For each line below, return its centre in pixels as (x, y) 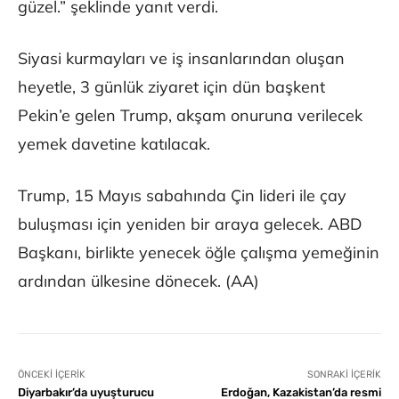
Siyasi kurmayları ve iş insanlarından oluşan (181, 59)
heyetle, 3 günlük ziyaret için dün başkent (171, 87)
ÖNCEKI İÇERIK (52, 375)
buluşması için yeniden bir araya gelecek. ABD (190, 224)
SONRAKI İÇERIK (344, 375)
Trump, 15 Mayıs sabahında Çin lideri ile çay (182, 196)
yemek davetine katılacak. (114, 144)
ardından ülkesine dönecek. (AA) (138, 281)
